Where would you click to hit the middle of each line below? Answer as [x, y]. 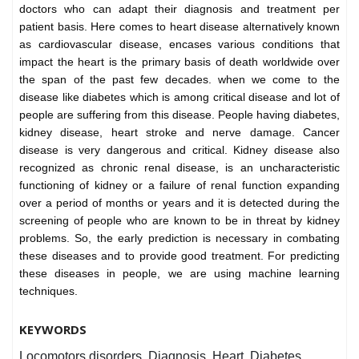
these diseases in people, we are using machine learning [179, 273]
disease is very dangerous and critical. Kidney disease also [179, 149]
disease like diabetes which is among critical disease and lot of [179, 97]
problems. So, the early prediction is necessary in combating [179, 238]
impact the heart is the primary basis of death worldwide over [179, 61]
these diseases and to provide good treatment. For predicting [179, 255]
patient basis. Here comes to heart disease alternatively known [179, 26]
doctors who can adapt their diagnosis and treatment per [179, 8]
